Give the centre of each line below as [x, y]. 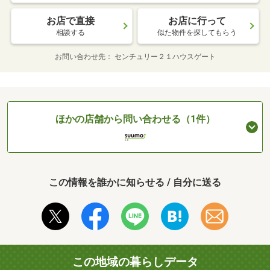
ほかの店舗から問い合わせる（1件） [135, 119]
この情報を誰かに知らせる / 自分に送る [135, 183]
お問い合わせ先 [80, 57]
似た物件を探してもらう [197, 33]
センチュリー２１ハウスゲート [165, 57]
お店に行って [197, 21]
